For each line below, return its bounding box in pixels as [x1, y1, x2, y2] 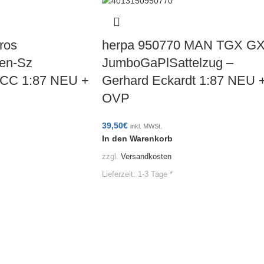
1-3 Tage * [138, 170, 173, 179]
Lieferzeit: [102, 170, 138, 179]
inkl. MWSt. [130, 123, 162, 130]
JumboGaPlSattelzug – [102, 55, 233, 71]
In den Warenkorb [102, 134, 173, 144]
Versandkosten [121, 153, 171, 161]
